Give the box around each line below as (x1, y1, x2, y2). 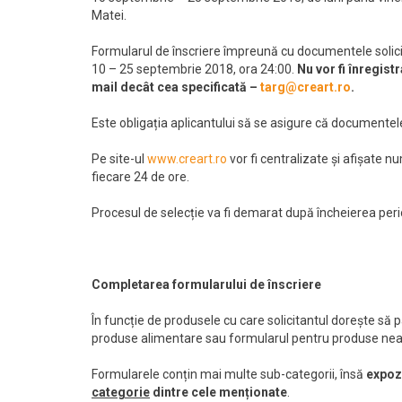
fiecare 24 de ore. (92, 169, 189, 184)
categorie (92, 384, 150, 399)
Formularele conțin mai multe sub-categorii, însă (92, 366, 366, 381)
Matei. (92, 7, 127, 22)
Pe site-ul (92, 151, 147, 166)
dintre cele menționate (150, 384, 287, 399)
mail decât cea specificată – (92, 79, 260, 94)
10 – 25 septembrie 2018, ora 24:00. (92, 61, 297, 76)
